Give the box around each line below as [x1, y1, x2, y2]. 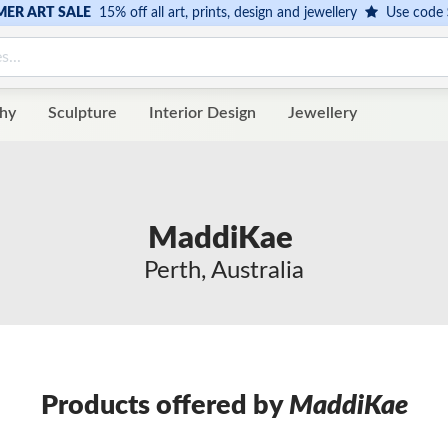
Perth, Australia [144, 259, 304, 284]
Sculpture [48, 105, 117, 122]
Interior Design [149, 105, 256, 122]
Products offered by [40, 392, 289, 420]
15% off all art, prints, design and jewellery [90, 6, 365, 20]
